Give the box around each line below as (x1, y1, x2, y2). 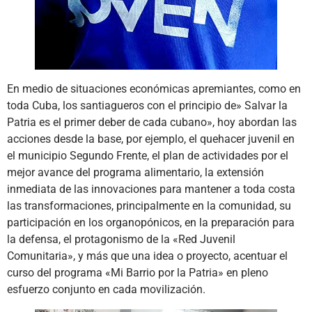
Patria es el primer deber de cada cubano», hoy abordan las (7, 115, 297, 129)
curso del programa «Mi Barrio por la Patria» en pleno (7, 265, 268, 279)
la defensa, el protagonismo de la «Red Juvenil (7, 232, 235, 246)
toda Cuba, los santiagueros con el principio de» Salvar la (7, 98, 288, 112)
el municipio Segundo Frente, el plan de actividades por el (7, 148, 288, 162)
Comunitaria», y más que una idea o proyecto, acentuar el (7, 249, 288, 263)
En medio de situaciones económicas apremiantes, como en (7, 81, 301, 95)
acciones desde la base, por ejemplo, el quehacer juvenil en (7, 132, 295, 146)
